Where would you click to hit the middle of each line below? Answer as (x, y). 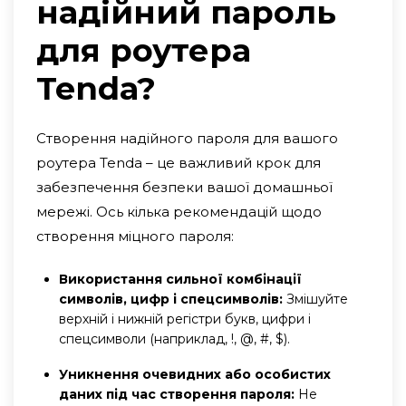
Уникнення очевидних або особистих (195, 374)
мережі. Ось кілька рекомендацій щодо (179, 211)
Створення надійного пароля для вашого (187, 138)
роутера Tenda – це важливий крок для (179, 162)
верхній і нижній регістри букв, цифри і (185, 319)
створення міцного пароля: (135, 236)
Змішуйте (315, 299)
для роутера (144, 50)
